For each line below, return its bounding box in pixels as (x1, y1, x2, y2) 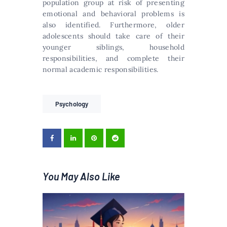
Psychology (55, 99, 88, 108)
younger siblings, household (43, 42, 184, 52)
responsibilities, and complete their (43, 53, 184, 63)
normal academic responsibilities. (43, 64, 159, 74)
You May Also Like (43, 170, 120, 182)
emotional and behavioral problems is (43, 9, 184, 18)
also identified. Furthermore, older (43, 20, 184, 29)
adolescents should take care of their (43, 31, 184, 41)
